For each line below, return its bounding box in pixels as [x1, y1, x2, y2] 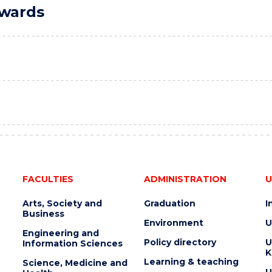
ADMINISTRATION [143, 174, 226, 185]
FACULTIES [22, 174, 73, 185]
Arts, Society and [22, 198, 102, 209]
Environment [143, 217, 203, 228]
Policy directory [143, 237, 216, 248]
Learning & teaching [143, 256, 239, 267]
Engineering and [22, 228, 99, 239]
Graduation [143, 198, 195, 209]
